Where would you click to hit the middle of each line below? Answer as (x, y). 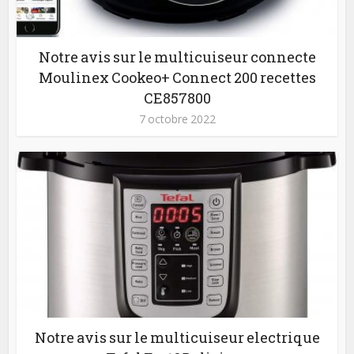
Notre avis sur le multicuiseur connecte (177, 56)
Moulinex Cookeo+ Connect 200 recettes (177, 77)
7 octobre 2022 (177, 119)
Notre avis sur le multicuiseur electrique (177, 338)
